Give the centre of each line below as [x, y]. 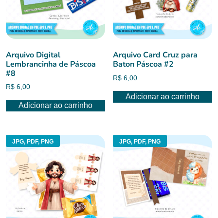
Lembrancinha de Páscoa [51, 64]
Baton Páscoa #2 [144, 64]
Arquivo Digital [33, 55]
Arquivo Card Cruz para [155, 55]
